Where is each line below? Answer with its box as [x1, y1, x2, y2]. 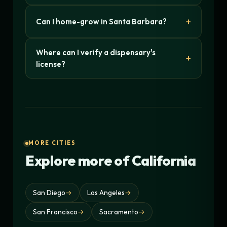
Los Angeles [87, 188, 125, 198]
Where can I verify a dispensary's [36, 47, 156, 57]
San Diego [33, 188, 65, 198]
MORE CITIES [28, 139, 76, 147]
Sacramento [99, 207, 138, 217]
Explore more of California [25, 152, 196, 170]
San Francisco [33, 207, 78, 217]
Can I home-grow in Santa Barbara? [36, 16, 167, 26]
